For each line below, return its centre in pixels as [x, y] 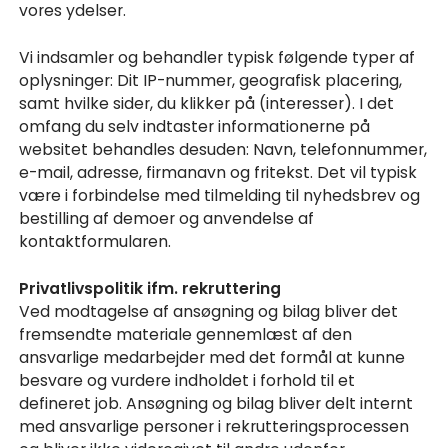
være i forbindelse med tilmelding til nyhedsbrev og [220, 195]
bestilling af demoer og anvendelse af [167, 218]
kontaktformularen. [95, 241]
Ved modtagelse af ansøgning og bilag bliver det [209, 311]
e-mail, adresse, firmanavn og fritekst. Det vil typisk [218, 172]
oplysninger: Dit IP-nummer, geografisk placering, [211, 80]
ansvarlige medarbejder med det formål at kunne [212, 357]
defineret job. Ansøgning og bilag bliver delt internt [216, 403]
